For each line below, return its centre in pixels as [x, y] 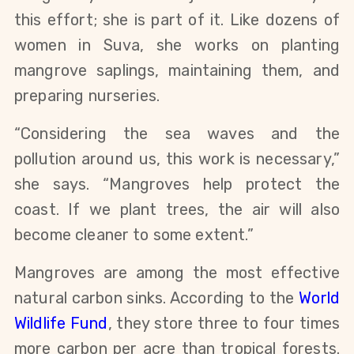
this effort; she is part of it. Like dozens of [177, 19]
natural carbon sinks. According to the [157, 298]
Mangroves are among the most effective [177, 272]
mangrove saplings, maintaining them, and [177, 70]
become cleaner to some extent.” [134, 234]
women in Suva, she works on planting [177, 45]
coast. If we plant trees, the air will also [177, 209]
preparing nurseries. [87, 95]
